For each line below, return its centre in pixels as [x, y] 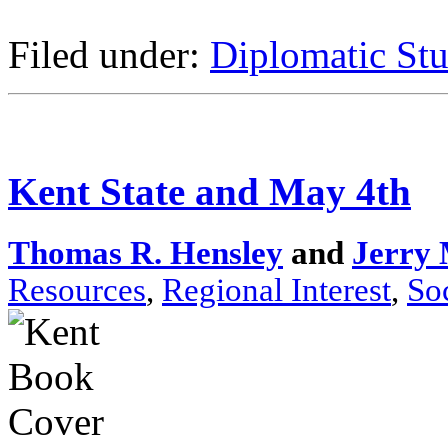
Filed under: [109, 54]
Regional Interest [276, 290]
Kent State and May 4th [209, 191]
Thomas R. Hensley [145, 253]
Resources [77, 290]
